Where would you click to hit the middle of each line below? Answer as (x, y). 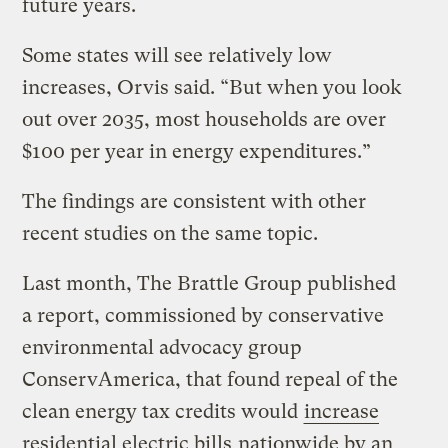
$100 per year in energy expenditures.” (199, 151)
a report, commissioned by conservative (203, 315)
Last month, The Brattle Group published (209, 283)
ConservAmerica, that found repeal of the (210, 379)
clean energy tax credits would (163, 411)
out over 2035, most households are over (204, 119)
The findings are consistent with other (194, 201)
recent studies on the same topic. (170, 233)
